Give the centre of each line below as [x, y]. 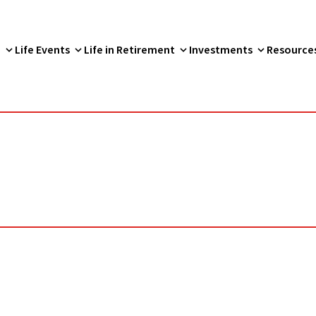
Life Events [42, 50]
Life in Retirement [129, 50]
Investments [221, 50]
